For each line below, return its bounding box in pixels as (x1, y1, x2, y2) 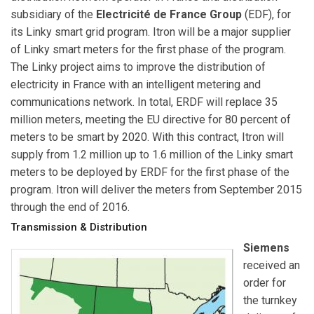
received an (243, 258, 300, 272)
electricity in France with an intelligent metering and (11, 77, 261, 91)
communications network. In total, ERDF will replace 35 (11, 95, 278, 109)
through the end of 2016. (11, 200, 130, 214)
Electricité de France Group (96, 7, 242, 21)
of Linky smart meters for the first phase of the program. (11, 42, 286, 56)
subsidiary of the (11, 7, 96, 21)
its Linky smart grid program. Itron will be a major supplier (11, 25, 291, 39)
